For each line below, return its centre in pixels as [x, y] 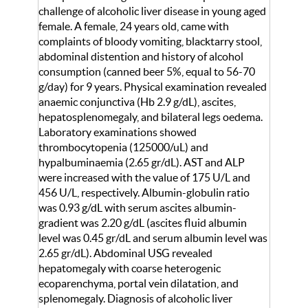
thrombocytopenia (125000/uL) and [123, 147]
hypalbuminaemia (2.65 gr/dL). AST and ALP [142, 163]
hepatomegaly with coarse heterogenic [130, 268]
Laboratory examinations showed [118, 132]
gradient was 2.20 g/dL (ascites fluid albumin [143, 223]
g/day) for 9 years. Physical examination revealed [153, 87]
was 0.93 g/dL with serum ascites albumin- [137, 208]
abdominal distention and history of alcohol [141, 57]
